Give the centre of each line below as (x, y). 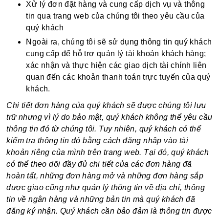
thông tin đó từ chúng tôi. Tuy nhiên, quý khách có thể (104, 129)
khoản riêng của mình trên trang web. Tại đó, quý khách (108, 152)
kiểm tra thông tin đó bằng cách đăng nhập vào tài (98, 141)
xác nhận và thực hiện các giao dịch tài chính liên (116, 65)
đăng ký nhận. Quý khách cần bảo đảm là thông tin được (109, 211)
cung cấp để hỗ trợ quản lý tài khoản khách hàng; (116, 54)
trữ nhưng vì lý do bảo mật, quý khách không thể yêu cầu (109, 117)
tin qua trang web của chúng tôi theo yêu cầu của (115, 16)
